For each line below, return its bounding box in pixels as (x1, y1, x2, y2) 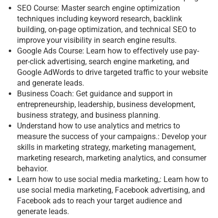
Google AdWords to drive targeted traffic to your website (17, 67, 208, 77)
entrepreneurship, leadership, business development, (17, 99, 195, 109)
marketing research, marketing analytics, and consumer (17, 153, 206, 163)
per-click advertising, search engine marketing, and (17, 56, 189, 66)
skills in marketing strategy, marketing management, (17, 142, 196, 152)
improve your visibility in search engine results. (17, 35, 177, 45)
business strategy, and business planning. (17, 110, 160, 120)
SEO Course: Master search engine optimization (17, 3, 180, 13)
